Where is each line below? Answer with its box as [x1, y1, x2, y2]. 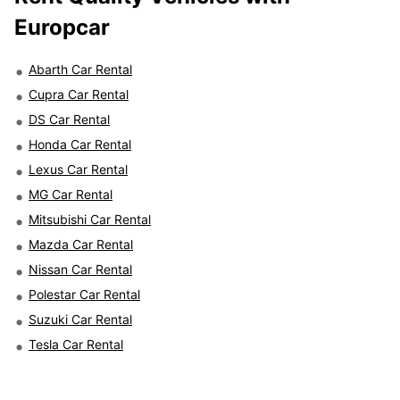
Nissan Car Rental [29, 262, 132, 278]
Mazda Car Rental [29, 237, 133, 253]
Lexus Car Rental [29, 162, 128, 178]
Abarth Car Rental [29, 62, 132, 78]
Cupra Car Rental [29, 87, 129, 103]
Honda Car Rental [29, 137, 131, 153]
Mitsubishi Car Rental [29, 212, 151, 228]
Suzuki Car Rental [29, 312, 132, 328]
